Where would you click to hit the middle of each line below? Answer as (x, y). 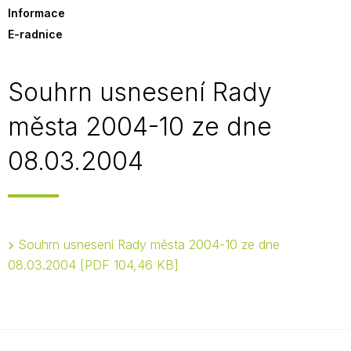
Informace (36, 13)
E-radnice (35, 34)
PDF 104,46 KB (129, 265)
